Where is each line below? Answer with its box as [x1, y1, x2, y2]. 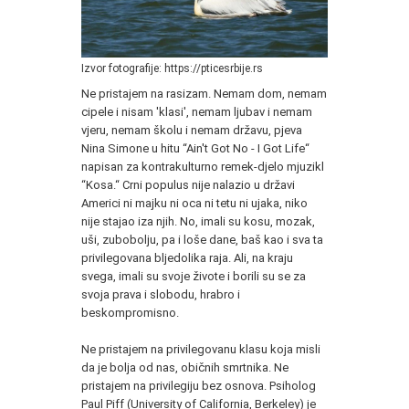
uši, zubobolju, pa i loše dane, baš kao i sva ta [81, 232, 323, 246]
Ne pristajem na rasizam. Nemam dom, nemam [81, 86, 327, 100]
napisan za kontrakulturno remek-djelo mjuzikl [81, 159, 324, 173]
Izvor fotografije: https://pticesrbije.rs [81, 61, 263, 75]
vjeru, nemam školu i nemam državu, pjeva [81, 122, 302, 137]
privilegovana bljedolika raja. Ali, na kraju [81, 250, 293, 265]
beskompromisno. [81, 305, 179, 320]
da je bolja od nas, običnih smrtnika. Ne [81, 360, 288, 374]
